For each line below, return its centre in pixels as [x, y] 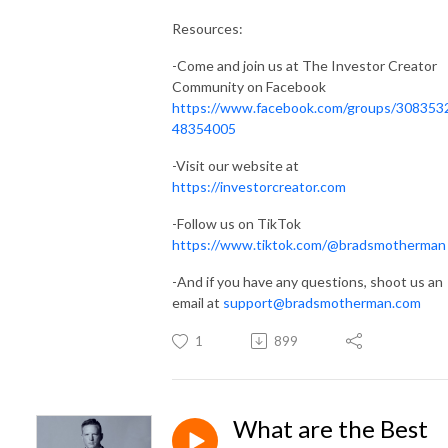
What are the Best [330, 428]
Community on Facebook [249, 86]
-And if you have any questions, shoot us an [307, 281]
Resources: [207, 28]
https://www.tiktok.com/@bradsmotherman [309, 244]
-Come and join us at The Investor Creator [304, 65]
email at [197, 302]
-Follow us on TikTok [236, 223]
